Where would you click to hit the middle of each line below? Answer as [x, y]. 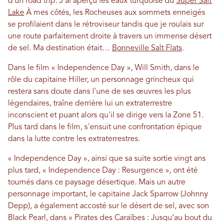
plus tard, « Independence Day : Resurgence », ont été [103, 171]
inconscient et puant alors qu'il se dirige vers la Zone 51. [106, 116]
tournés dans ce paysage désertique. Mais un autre [97, 183]
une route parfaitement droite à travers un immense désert [110, 37]
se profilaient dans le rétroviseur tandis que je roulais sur [106, 25]
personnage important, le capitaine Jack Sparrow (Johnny [108, 195]
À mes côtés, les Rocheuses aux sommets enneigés [115, 13]
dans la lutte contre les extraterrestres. [74, 139]
